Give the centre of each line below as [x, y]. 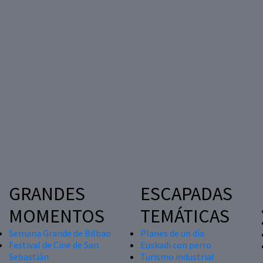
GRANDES [47, 193]
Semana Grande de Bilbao [60, 233]
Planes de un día [172, 233]
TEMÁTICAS [185, 216]
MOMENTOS [57, 216]
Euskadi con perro [176, 245]
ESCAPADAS [186, 193]
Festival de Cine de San [54, 245]
